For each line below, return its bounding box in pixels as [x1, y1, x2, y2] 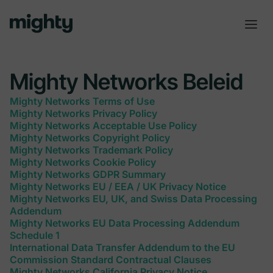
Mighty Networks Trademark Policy [10, 144, 173, 156]
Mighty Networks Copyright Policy [10, 132, 170, 144]
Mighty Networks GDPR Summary [10, 168, 166, 180]
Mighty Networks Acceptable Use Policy [10, 119, 197, 132]
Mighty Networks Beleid [10, 68, 243, 95]
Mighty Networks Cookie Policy [10, 156, 156, 168]
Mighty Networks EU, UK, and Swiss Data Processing [10, 193, 257, 205]
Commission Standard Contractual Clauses [10, 253, 211, 266]
